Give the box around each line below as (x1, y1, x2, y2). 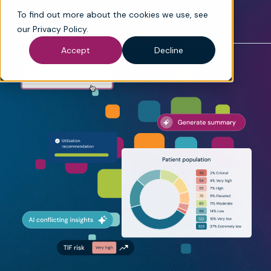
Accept (61, 45, 90, 56)
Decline (154, 45, 183, 56)
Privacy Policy (33, 24, 87, 34)
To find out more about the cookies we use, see (17, 9, 208, 20)
